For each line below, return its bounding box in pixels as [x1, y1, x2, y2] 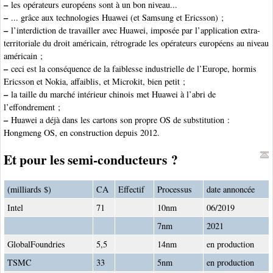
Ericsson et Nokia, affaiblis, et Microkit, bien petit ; [4, 75, 185, 87]
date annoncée [207, 183, 255, 195]
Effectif [118, 183, 144, 195]
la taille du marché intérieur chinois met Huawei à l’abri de [8, 88, 216, 100]
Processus [157, 183, 192, 195]
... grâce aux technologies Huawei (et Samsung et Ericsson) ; [8, 11, 224, 23]
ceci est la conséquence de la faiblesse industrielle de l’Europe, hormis [8, 62, 257, 74]
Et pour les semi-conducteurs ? [4, 149, 178, 169]
